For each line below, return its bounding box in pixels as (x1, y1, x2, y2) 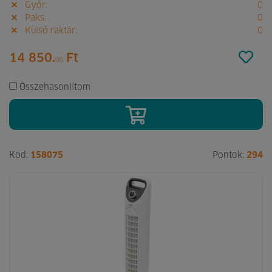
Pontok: (212, 151, 246, 160)
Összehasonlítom (19, 83, 90, 92)
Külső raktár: (22, 27, 77, 36)
